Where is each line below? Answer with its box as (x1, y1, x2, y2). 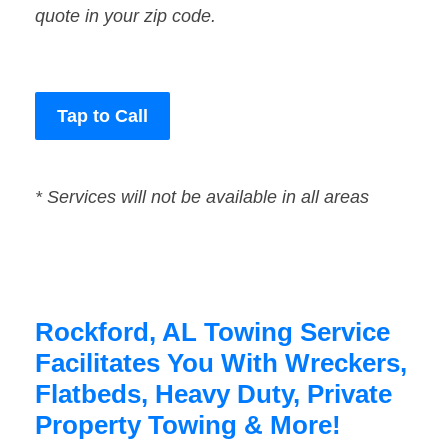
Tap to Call (57, 106, 148, 127)
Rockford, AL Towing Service (35, 317, 390, 348)
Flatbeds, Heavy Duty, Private (35, 379, 392, 410)
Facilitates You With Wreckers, (35, 348, 407, 379)
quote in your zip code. (35, 6, 216, 27)
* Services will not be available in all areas (35, 187, 369, 208)
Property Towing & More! (35, 410, 341, 441)
